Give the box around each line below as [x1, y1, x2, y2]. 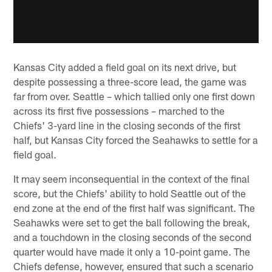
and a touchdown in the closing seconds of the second [13, 230, 252, 243]
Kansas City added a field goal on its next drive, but [13, 60, 237, 73]
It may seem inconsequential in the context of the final [13, 172, 250, 185]
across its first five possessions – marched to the [13, 104, 225, 117]
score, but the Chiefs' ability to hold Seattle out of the [13, 186, 246, 199]
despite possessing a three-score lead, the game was [13, 75, 247, 87]
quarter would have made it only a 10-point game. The [13, 245, 251, 257]
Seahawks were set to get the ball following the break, [13, 216, 251, 228]
